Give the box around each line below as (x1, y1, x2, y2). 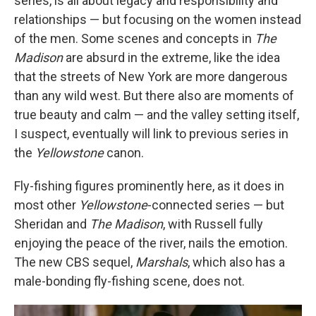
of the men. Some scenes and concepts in (14, 31, 255, 46)
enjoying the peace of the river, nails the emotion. (14, 236, 288, 250)
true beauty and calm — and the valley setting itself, (14, 107, 299, 122)
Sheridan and (14, 217, 90, 231)
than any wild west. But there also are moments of (14, 88, 294, 103)
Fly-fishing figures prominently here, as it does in (14, 178, 284, 193)
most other (14, 197, 79, 212)
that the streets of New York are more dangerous (14, 69, 288, 84)
